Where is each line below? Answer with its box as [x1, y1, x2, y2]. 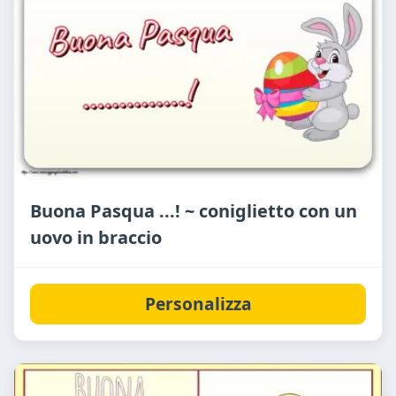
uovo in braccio [30, 225, 162, 249]
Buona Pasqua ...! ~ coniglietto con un [30, 198, 357, 223]
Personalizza [144, 292, 252, 316]
